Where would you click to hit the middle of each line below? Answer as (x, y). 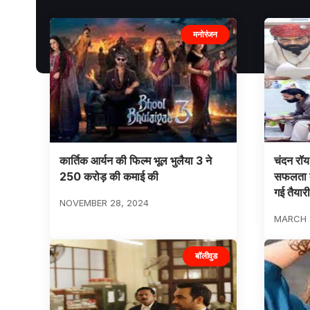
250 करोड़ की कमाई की (109, 177)
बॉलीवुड (206, 256)
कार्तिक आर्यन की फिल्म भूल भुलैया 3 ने (135, 161)
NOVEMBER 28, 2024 (104, 203)
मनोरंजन (205, 34)
